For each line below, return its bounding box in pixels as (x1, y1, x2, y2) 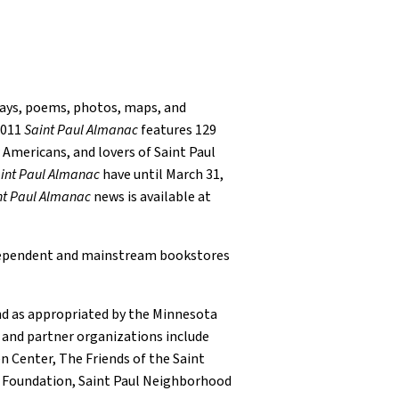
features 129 (138, 120, 216, 140)
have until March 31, (100, 165, 224, 184)
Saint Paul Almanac (24, 120, 138, 140)
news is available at (91, 187, 211, 207)
